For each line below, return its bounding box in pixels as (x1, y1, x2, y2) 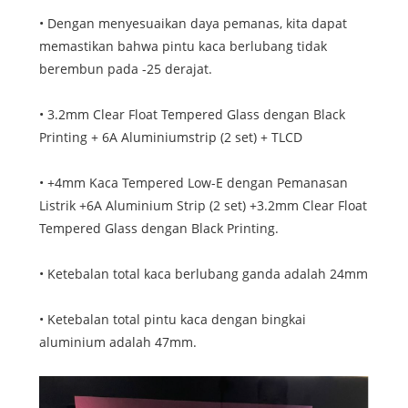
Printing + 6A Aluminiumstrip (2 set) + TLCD (38, 128, 302, 147)
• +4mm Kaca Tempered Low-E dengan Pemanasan (38, 174, 348, 192)
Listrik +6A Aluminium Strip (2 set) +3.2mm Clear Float (38, 197, 367, 215)
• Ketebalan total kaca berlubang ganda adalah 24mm (38, 265, 368, 283)
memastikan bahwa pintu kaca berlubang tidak (38, 37, 327, 56)
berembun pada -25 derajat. (38, 60, 212, 78)
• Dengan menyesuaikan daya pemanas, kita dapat (38, 15, 347, 33)
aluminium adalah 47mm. (38, 333, 197, 352)
